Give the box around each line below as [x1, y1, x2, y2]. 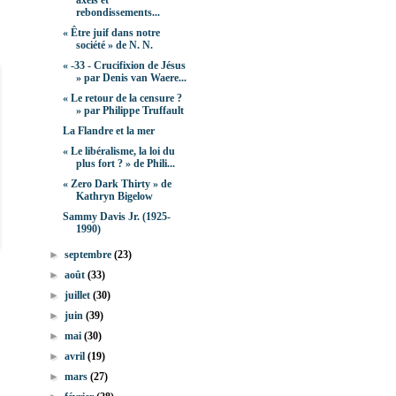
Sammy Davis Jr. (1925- [62, 210, 171, 224]
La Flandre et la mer [62, 125, 155, 138]
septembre [65, 248, 115, 262]
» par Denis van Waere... [75, 72, 187, 85]
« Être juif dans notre [62, 27, 160, 40]
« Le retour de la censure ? [62, 92, 182, 105]
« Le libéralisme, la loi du [62, 145, 175, 158]
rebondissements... [75, 6, 160, 19]
